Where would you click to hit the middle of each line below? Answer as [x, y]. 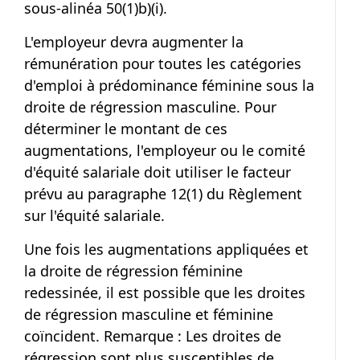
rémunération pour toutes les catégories [163, 64]
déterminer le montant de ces [126, 129]
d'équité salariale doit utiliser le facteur [157, 172]
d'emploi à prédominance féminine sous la [169, 86]
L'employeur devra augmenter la [134, 42]
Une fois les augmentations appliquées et [166, 250]
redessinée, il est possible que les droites [165, 293]
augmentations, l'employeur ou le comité [165, 151]
